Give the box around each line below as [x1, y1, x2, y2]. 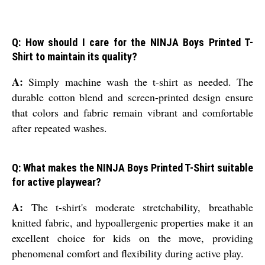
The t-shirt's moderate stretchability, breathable [23, 200, 253, 215]
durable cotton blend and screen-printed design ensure [12, 90, 253, 105]
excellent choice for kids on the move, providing [12, 231, 253, 245]
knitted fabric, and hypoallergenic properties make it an [12, 215, 253, 230]
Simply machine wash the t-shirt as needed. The [23, 75, 253, 89]
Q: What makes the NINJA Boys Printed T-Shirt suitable [12, 161, 253, 174]
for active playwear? [12, 176, 101, 189]
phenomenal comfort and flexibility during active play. [12, 246, 244, 261]
